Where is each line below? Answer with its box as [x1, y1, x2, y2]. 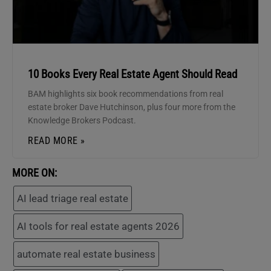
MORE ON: [12, 166, 57, 179]
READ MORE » [28, 134, 85, 146]
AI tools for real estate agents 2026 [17, 220, 180, 232]
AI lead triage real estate [17, 192, 128, 204]
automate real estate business [17, 247, 155, 260]
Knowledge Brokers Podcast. [28, 115, 136, 125]
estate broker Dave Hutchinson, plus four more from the [28, 102, 235, 112]
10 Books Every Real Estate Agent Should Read [28, 67, 237, 81]
